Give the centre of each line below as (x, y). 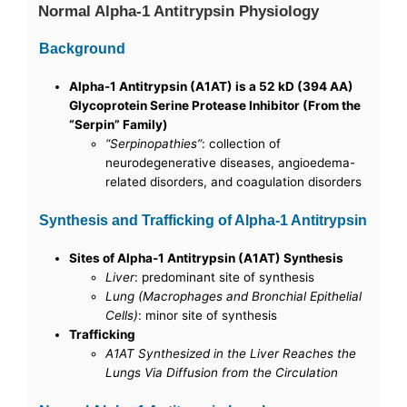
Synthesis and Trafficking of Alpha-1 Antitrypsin (203, 220)
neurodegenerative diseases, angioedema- (231, 163)
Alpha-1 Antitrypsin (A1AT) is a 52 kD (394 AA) (212, 87)
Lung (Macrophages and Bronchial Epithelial (234, 297)
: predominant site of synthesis (225, 278)
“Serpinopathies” (154, 144)
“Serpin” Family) (119, 125)
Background (83, 49)
